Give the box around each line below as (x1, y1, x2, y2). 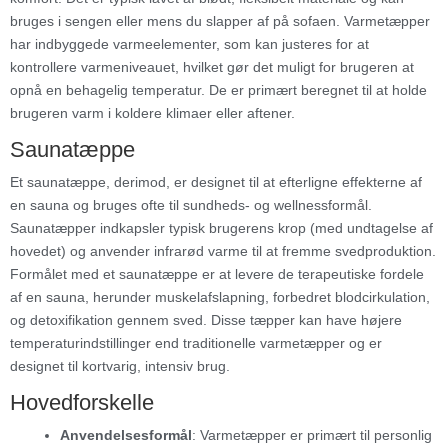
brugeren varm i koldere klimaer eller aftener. (10, 104, 295, 121)
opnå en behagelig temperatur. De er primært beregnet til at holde (10, 81, 427, 98)
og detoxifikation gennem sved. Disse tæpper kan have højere (10, 311, 402, 328)
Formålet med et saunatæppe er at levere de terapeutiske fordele (10, 265, 424, 282)
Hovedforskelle (10, 389, 154, 415)
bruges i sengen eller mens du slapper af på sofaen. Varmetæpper (10, 12, 430, 29)
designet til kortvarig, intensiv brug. (10, 357, 230, 374)
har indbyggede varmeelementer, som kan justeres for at (10, 35, 369, 52)
